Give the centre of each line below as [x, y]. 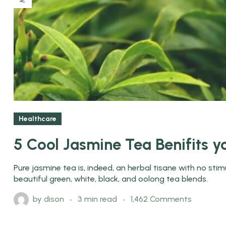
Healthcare [38, 119]
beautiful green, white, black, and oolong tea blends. [111, 179]
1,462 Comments [161, 199]
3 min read [98, 199]
